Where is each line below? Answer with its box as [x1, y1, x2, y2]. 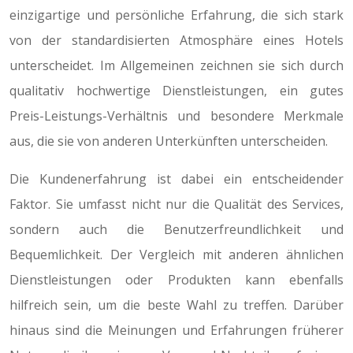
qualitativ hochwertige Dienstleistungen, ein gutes [9, 82, 344, 99]
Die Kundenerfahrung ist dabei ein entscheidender [9, 170, 344, 188]
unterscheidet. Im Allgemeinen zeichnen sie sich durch [9, 57, 344, 74]
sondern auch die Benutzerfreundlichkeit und [9, 221, 344, 238]
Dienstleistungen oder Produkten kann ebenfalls [9, 271, 344, 288]
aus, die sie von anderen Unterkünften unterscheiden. [9, 132, 328, 150]
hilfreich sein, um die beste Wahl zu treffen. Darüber [9, 296, 344, 314]
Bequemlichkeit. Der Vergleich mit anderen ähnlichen [9, 246, 344, 263]
